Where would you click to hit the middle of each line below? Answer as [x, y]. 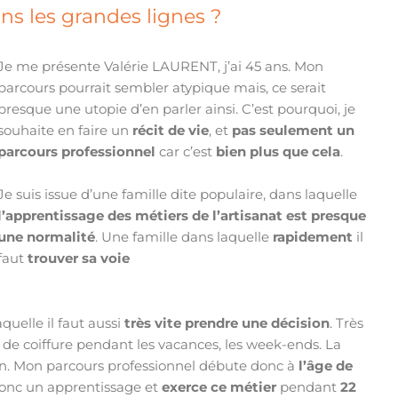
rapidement [313, 236]
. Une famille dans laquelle [184, 236]
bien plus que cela [279, 151]
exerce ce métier [219, 387]
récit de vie [171, 130]
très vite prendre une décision [227, 323]
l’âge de [324, 366]
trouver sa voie [81, 258]
